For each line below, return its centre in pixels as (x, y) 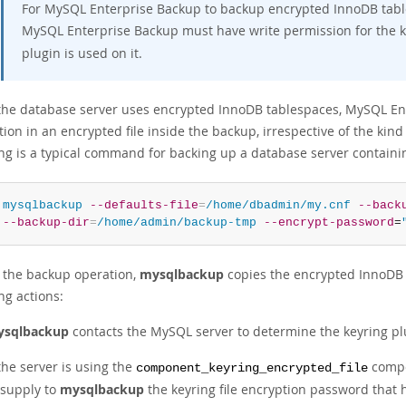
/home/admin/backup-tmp (176, 222)
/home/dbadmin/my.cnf (278, 205)
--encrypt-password (329, 222)
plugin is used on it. (82, 53)
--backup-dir (46, 222)
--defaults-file (144, 205)
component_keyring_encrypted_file (252, 368)
